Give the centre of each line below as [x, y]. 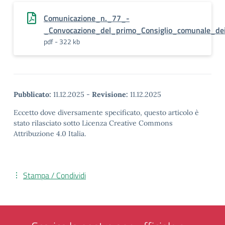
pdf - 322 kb [62, 41]
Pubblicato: [32, 94]
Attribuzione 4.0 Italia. [50, 134]
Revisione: [110, 94]
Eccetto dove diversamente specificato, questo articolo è [106, 113]
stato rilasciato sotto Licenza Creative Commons [93, 123]
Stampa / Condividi [54, 175]
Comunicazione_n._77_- [87, 18]
